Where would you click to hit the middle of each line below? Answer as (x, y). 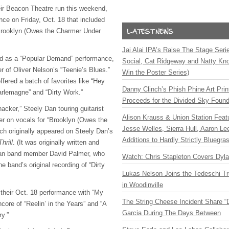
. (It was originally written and (56, 142)
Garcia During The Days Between (171, 213)
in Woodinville (143, 185)
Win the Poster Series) (156, 72)
